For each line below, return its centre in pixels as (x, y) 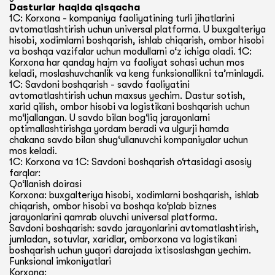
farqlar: (25, 173)
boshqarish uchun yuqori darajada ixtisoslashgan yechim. (130, 250)
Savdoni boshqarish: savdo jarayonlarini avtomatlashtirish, (134, 228)
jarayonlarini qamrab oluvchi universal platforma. (113, 217)
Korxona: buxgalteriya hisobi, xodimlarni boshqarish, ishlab (134, 195)
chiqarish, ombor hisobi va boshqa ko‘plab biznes (113, 206)
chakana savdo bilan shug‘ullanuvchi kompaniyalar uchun (129, 140)
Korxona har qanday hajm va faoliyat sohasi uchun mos (127, 63)
